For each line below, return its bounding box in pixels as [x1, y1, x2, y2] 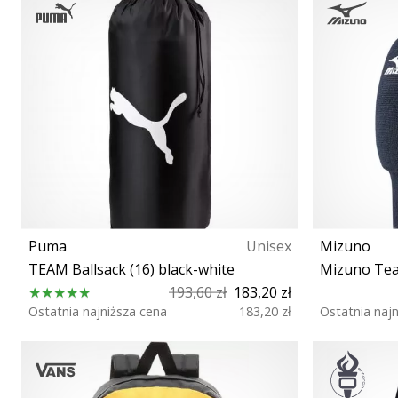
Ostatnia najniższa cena [28, 302, 167, 320]
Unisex [246, 235, 291, 256]
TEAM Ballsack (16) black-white [28, 259, 235, 279]
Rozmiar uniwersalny [100, 347, 219, 365]
